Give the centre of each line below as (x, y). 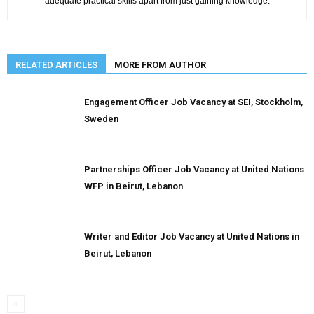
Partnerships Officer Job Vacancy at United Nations (194, 169)
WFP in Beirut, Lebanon (134, 186)
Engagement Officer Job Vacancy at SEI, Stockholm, (193, 102)
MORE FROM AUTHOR (160, 65)
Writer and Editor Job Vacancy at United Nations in (192, 237)
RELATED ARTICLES (56, 65)
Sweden (101, 119)
